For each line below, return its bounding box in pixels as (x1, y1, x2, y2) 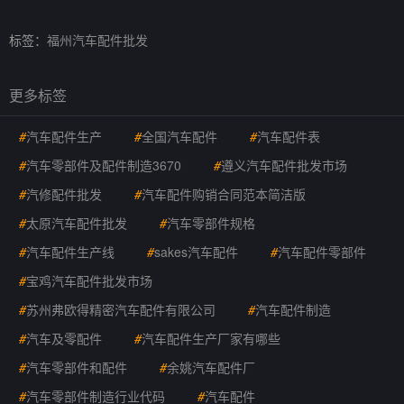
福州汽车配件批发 (47, 31, 148, 49)
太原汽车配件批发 (26, 214, 127, 232)
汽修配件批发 (26, 185, 102, 203)
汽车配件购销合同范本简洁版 (142, 185, 306, 203)
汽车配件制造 (255, 300, 331, 318)
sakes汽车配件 (154, 243, 238, 261)
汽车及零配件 (26, 329, 102, 347)
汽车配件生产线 (26, 243, 115, 261)
